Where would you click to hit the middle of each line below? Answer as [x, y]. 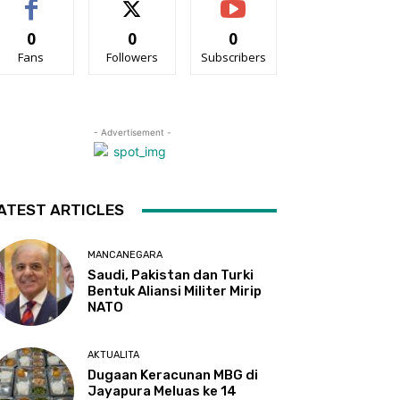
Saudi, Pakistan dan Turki [171, 275]
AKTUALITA [114, 355]
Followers [132, 57]
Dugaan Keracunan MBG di [173, 375]
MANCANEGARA [125, 255]
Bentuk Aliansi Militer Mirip [175, 292]
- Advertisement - [132, 132]
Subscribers [233, 57]
